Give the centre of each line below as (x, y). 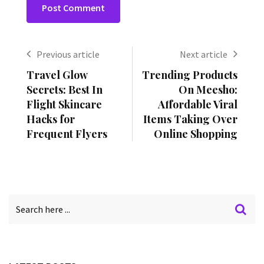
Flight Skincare (64, 105)
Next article (204, 55)
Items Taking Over (190, 119)
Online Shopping (196, 134)
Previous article (68, 55)
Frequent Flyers (67, 134)
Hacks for (51, 119)
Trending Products (190, 75)
